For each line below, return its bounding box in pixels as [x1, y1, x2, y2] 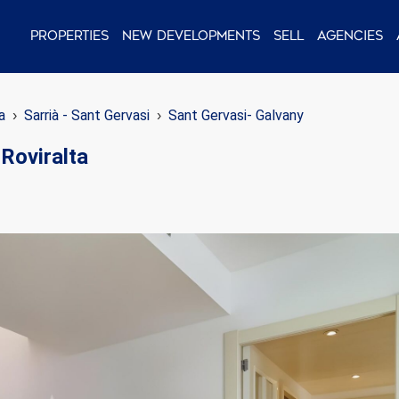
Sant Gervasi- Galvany [168, 107, 304, 124]
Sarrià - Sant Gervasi [24, 107, 150, 124]
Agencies [317, 28, 383, 44]
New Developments [122, 28, 260, 44]
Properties [30, 28, 109, 44]
